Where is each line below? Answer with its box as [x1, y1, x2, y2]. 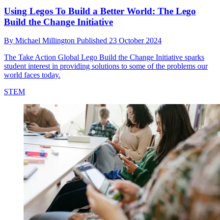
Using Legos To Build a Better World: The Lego [4, 5, 196, 16]
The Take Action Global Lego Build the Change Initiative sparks [4, 53, 204, 62]
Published [77, 36, 109, 45]
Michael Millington [15, 36, 77, 45]
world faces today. [4, 71, 60, 80]
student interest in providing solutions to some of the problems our [4, 62, 208, 71]
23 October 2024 [109, 36, 162, 45]
